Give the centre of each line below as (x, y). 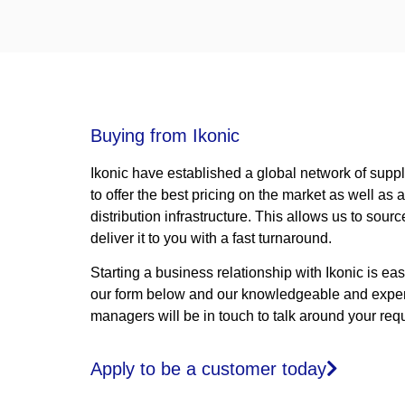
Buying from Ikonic (165, 135)
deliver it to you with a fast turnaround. (211, 238)
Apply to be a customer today (208, 369)
